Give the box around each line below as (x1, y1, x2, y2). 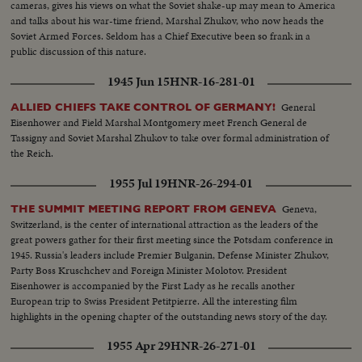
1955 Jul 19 (109, 174, 167, 192)
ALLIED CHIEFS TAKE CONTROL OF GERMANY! (11, 100, 276, 113)
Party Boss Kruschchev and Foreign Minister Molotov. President (11, 262, 288, 278)
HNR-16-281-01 (169, 72, 255, 90)
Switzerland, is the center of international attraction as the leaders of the (11, 216, 319, 232)
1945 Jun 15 (107, 72, 170, 90)
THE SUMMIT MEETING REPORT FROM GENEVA (11, 202, 277, 215)
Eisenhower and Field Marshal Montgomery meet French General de (11, 114, 308, 130)
